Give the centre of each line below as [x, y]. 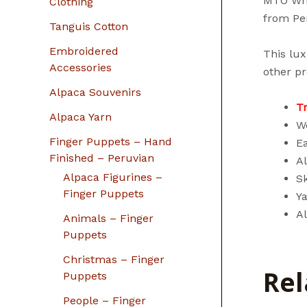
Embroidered [84, 51]
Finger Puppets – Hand [111, 142]
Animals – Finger [108, 218]
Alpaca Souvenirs [95, 92]
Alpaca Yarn [81, 117]
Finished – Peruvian [102, 158]
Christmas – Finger [114, 259]
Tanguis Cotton [89, 26]
